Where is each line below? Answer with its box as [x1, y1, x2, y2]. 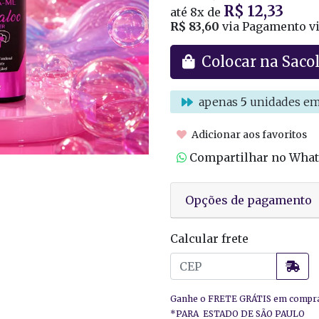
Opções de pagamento [185, 192, 312, 207]
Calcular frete [170, 231, 249, 246]
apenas [196, 95, 241, 109]
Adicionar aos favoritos [189, 127, 307, 141]
